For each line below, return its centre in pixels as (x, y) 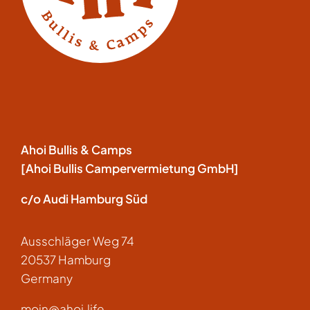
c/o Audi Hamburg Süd (84, 199)
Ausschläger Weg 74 (77, 241)
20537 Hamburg (65, 259)
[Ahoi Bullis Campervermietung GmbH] (129, 168)
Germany (46, 278)
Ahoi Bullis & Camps (76, 149)
